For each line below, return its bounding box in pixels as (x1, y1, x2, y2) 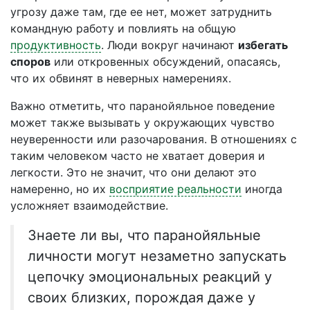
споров (10, 55, 51, 69)
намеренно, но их (10, 182, 109, 196)
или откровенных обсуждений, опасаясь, (51, 55, 280, 69)
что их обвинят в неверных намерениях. (10, 71, 231, 85)
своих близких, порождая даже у (28, 289, 255, 306)
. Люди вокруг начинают (101, 38, 238, 52)
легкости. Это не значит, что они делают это (10, 165, 257, 179)
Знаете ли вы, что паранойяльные (28, 227, 261, 244)
